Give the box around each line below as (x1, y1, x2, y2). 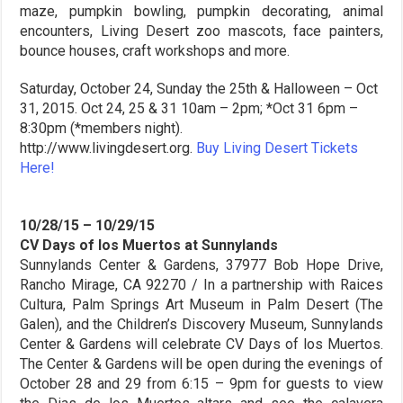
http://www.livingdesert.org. (20, 139, 197, 157)
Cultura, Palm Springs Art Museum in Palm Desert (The (20, 295, 383, 313)
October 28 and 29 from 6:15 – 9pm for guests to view (20, 374, 383, 392)
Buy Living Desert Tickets (196, 139, 359, 157)
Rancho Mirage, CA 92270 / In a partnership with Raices (20, 275, 383, 293)
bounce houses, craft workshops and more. (20, 41, 291, 59)
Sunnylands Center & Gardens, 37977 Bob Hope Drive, (20, 255, 383, 273)
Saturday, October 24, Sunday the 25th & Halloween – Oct (20, 79, 379, 97)
